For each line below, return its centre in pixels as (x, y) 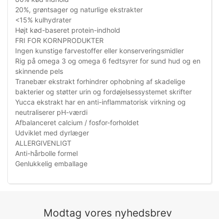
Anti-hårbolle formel (46, 153)
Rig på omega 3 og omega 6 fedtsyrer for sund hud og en (108, 61)
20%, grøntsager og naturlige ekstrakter (79, 10)
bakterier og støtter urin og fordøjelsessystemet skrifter (103, 92)
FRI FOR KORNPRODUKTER (59, 41)
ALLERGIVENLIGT (43, 143)
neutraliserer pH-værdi (51, 112)
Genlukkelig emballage (51, 164)
